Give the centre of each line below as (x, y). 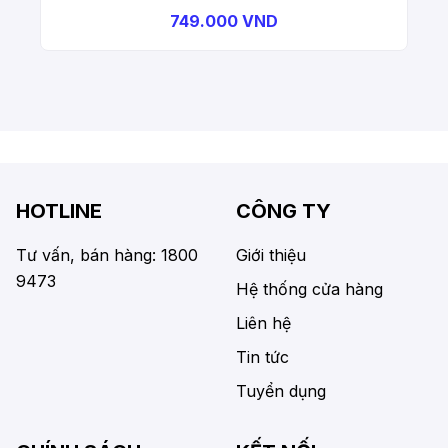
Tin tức (262, 357)
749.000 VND (224, 21)
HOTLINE (59, 211)
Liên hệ (263, 323)
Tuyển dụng (281, 391)
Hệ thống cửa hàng (309, 289)
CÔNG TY (283, 211)
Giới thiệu (271, 255)
